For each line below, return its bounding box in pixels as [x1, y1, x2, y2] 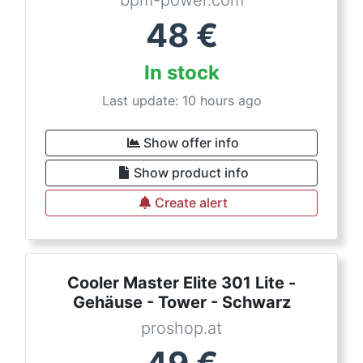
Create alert [155, 194, 228, 211]
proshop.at [141, 318, 222, 338]
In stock [143, 61, 220, 84]
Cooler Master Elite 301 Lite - [67, 273, 296, 293]
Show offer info [143, 135, 239, 151]
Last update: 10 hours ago [101, 92, 262, 109]
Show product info [134, 164, 249, 181]
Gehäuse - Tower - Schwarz [72, 293, 291, 312]
